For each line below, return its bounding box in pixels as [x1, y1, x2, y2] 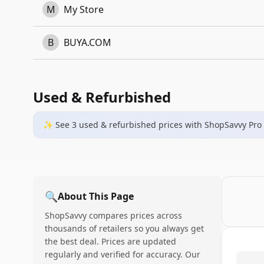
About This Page [58, 190, 134, 203]
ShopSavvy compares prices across [45, 210, 182, 221]
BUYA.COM [64, 36, 111, 49]
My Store [64, 3, 104, 16]
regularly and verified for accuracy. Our [45, 249, 200, 260]
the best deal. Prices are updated [45, 236, 176, 247]
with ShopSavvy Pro [183, 119, 262, 130]
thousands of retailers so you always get [45, 223, 204, 234]
